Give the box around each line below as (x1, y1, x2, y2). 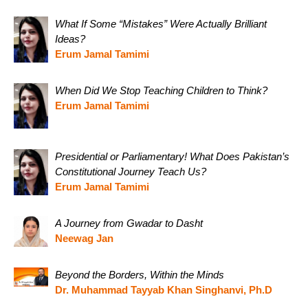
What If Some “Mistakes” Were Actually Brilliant (55, 18, 267, 30)
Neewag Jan (55, 232, 113, 244)
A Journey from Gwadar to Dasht (55, 217, 203, 229)
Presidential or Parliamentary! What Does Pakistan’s (55, 151, 289, 163)
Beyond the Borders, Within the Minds (55, 269, 224, 281)
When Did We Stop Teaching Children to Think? (55, 84, 267, 96)
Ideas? (55, 33, 85, 45)
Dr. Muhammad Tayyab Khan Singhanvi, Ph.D (55, 284, 272, 296)
